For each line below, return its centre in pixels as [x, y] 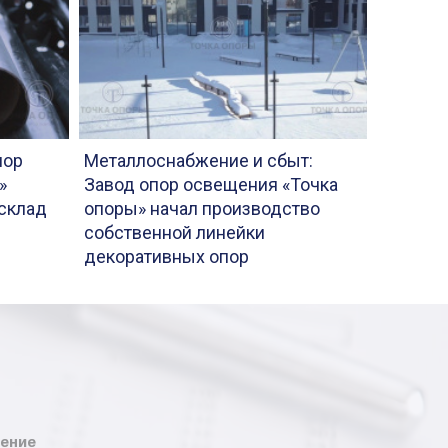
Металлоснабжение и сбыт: [199, 160]
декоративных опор [167, 256]
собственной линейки [175, 232]
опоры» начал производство [202, 208]
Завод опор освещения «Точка [211, 184]
